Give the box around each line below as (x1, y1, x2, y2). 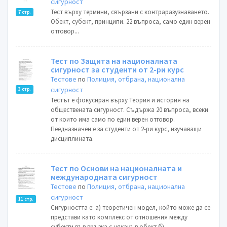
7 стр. (18, 9, 31, 15)
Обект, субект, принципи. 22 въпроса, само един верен (51, 17, 211, 26)
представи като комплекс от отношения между (51, 213, 188, 221)
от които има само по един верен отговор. (51, 115, 175, 124)
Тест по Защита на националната (51, 56, 178, 66)
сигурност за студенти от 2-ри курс (51, 64, 184, 74)
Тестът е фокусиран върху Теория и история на (51, 96, 190, 104)
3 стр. (18, 86, 31, 92)
